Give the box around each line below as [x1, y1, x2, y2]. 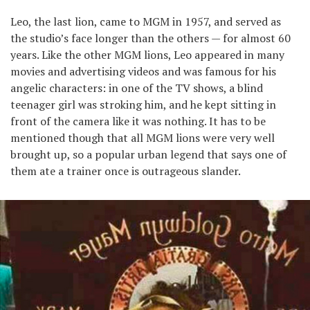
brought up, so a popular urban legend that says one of [10, 146, 286, 162]
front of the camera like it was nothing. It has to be [10, 113, 266, 129]
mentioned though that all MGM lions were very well [10, 129, 275, 145]
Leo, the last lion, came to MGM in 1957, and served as [10, 13, 281, 29]
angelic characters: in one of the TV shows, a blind [10, 80, 263, 95]
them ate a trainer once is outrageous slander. [10, 163, 241, 179]
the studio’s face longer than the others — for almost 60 [10, 30, 291, 46]
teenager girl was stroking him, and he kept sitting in [10, 96, 276, 112]
